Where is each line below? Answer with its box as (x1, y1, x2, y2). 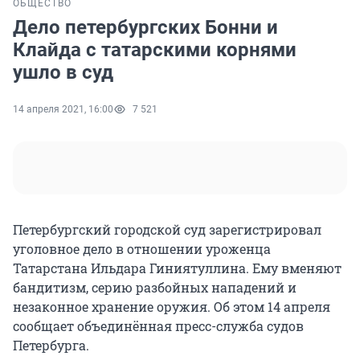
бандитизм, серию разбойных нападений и (13, 279, 297, 297)
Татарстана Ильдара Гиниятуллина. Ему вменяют (13, 260, 342, 277)
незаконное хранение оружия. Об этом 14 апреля (13, 298, 330, 316)
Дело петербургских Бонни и (13, 16, 278, 39)
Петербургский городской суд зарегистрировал (13, 221, 321, 239)
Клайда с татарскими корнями (13, 39, 297, 62)
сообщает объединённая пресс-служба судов (13, 317, 304, 335)
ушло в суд (13, 61, 113, 84)
